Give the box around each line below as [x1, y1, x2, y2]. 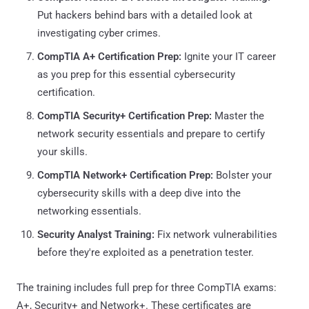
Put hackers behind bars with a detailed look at [37, 8, 252, 21]
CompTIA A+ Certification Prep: [37, 50, 181, 63]
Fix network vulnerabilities [154, 228, 277, 241]
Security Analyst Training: [37, 228, 154, 241]
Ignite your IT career [181, 50, 276, 63]
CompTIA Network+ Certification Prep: [37, 168, 213, 181]
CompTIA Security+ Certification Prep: [37, 109, 212, 122]
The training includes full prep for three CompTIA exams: [17, 281, 277, 294]
